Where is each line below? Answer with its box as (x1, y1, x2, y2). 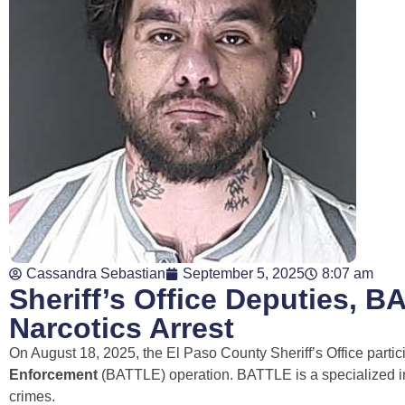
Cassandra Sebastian (26, 266, 165, 282)
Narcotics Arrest (9, 312, 234, 345)
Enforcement (9, 367, 101, 383)
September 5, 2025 (183, 266, 305, 282)
